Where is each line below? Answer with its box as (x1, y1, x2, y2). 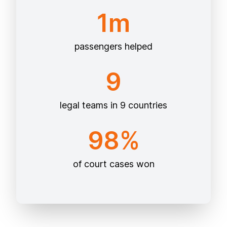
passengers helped (74, 41, 153, 52)
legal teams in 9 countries (60, 99, 167, 110)
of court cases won (72, 158, 155, 169)
